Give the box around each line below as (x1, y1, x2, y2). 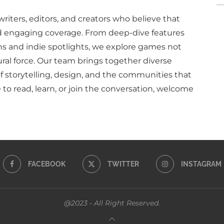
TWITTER (107, 160, 139, 168)
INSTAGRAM (180, 160, 221, 168)
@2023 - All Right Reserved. (64, 198, 160, 208)
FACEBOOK (27, 160, 65, 168)
